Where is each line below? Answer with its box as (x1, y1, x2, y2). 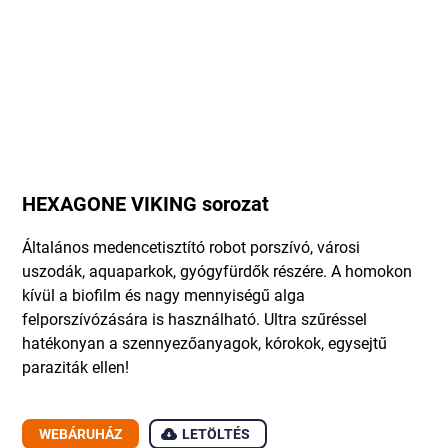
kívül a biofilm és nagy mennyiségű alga (22, 284, 306, 306)
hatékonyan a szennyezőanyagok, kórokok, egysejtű (22, 332, 388, 354)
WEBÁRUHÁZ (39, 424, 123, 444)
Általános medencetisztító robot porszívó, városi (22, 236, 361, 258)
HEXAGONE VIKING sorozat (22, 190, 270, 217)
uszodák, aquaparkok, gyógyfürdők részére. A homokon (22, 260, 413, 282)
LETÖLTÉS (182, 424, 251, 444)
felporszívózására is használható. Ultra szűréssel (22, 308, 368, 330)
